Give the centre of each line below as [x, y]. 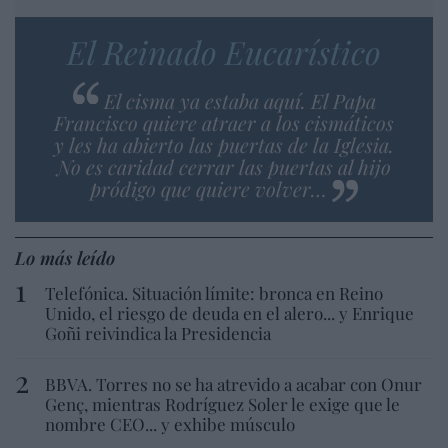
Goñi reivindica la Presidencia [158, 332]
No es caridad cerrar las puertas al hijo [224, 166]
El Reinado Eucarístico [224, 51]
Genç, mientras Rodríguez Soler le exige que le [222, 403]
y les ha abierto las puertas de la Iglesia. [224, 144]
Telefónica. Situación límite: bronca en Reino [214, 292]
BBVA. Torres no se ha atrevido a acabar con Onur [233, 383]
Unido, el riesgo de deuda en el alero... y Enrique [229, 312]
